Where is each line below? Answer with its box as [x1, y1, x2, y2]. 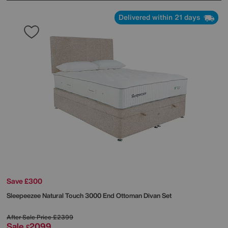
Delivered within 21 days [119, 12, 202, 23]
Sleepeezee [7, 190, 42, 201]
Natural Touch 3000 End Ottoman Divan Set [42, 190, 172, 201]
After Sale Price [7, 212, 51, 221]
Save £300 [7, 175, 42, 186]
